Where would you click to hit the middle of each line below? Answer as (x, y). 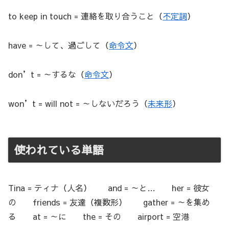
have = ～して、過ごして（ (59, 45)
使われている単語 (59, 150)
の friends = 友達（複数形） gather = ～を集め (109, 202)
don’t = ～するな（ (46, 74)
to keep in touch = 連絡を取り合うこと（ (85, 16)
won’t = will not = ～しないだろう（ (78, 103)
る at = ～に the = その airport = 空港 (99, 216)
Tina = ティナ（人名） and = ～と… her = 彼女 (109, 188)
